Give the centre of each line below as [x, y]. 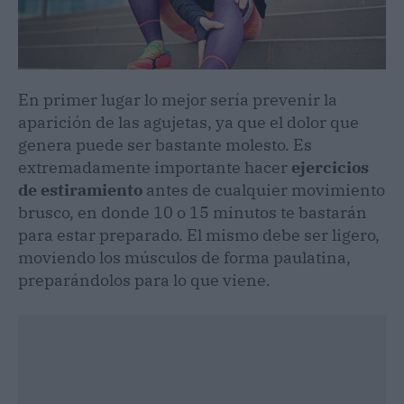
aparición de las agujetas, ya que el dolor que [188, 122]
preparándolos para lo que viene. [144, 280]
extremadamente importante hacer [155, 167]
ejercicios [330, 167]
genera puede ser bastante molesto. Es [165, 144]
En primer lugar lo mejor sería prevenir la [178, 99]
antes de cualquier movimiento [264, 189]
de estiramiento [80, 189]
